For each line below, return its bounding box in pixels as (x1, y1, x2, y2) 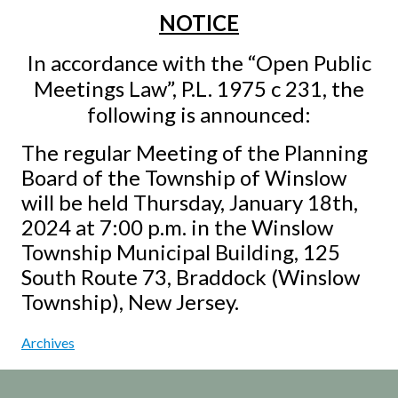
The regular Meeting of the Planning (21, 139, 368, 165)
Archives (21, 333, 75, 351)
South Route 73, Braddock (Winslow (21, 263, 360, 290)
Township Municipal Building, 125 (21, 238, 340, 265)
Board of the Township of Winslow (21, 163, 346, 190)
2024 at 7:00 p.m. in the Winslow (21, 213, 333, 240)
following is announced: (87, 100, 311, 127)
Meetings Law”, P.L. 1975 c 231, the (34, 75, 364, 101)
